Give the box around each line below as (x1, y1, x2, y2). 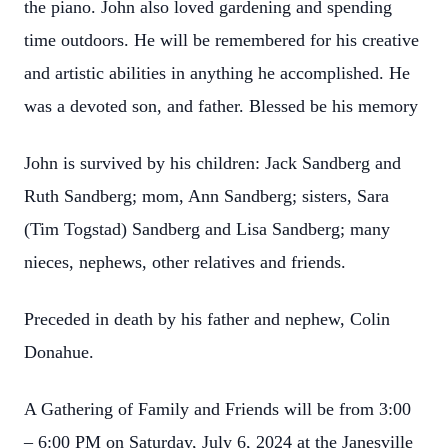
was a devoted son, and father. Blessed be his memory (24, 96, 418, 116)
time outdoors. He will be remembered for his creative (24, 30, 419, 50)
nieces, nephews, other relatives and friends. (24, 252, 351, 272)
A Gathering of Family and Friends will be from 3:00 (24, 399, 411, 419)
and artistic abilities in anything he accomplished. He (24, 63, 410, 83)
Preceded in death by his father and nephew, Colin (24, 309, 390, 329)
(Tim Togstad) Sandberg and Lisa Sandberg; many (24, 219, 390, 239)
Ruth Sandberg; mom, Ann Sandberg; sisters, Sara (24, 186, 389, 206)
